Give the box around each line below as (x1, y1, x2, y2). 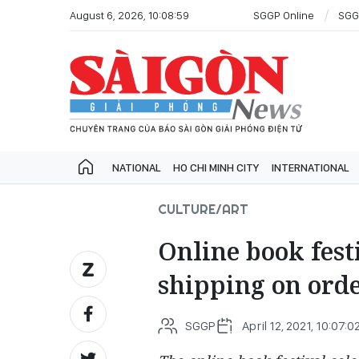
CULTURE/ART (158, 201, 248, 217)
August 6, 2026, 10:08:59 (70, 8, 189, 22)
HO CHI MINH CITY (173, 161, 259, 174)
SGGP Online (253, 8, 314, 22)
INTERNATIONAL (272, 161, 349, 174)
